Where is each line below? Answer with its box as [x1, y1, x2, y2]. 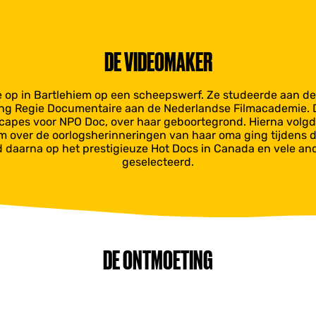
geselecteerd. [122, 155, 194, 169]
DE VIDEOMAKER [104, 47, 212, 76]
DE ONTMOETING [103, 245, 213, 274]
